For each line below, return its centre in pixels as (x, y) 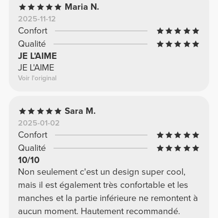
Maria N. (82, 7)
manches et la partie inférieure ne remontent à (108, 198)
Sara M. (81, 111)
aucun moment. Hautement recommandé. (99, 211)
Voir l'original (37, 78)
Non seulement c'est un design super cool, (101, 172)
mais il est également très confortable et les (103, 185)
